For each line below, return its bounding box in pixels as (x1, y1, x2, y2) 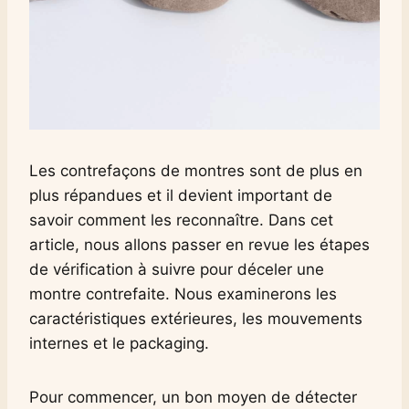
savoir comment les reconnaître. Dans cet (29, 210, 333, 229)
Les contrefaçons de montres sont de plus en (29, 161, 362, 180)
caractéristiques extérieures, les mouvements (29, 309, 362, 328)
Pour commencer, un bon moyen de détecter (29, 387, 357, 406)
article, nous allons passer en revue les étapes (29, 235, 370, 254)
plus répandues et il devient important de (29, 185, 332, 204)
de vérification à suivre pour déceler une (29, 259, 324, 278)
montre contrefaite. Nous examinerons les (29, 284, 337, 303)
